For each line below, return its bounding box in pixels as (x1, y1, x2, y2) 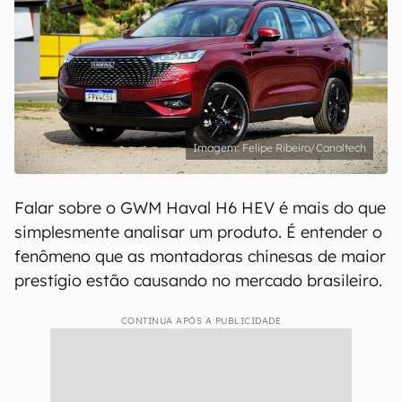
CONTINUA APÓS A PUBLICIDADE (120, 315, 282, 327)
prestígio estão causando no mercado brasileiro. (14, 270, 382, 291)
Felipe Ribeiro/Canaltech (242, 141, 366, 154)
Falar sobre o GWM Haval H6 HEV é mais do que (14, 197, 386, 218)
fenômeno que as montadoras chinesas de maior (14, 246, 386, 267)
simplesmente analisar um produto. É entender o (14, 222, 382, 242)
